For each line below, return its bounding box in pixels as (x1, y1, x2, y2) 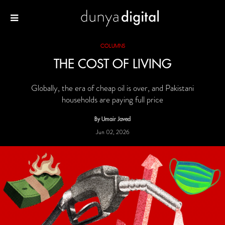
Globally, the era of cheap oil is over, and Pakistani (31, 82, 194, 94)
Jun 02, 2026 (95, 128, 130, 137)
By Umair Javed (94, 116, 131, 123)
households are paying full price (62, 93, 163, 105)
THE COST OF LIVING (53, 56, 172, 72)
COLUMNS (100, 42, 125, 49)
